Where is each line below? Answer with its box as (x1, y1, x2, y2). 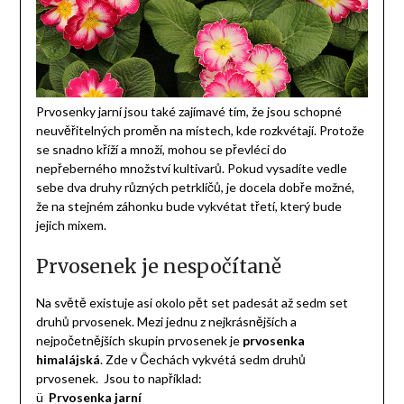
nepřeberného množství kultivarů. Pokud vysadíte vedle (35, 161, 347, 177)
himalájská (35, 352, 100, 368)
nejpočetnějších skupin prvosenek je (35, 333, 243, 349)
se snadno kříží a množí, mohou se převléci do (35, 142, 287, 158)
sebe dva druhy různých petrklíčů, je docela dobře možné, (35, 179, 354, 196)
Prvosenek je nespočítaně (35, 254, 281, 280)
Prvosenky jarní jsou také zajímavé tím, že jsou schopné (35, 104, 342, 120)
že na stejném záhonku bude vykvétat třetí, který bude (35, 198, 342, 215)
